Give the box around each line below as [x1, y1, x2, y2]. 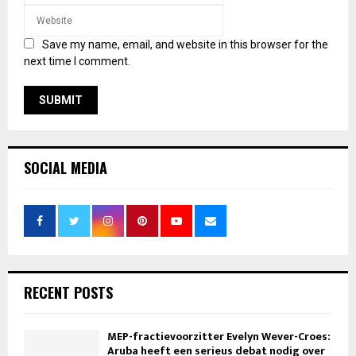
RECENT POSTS [24, 282, 113, 304]
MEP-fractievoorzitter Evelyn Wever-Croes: [107, 327, 331, 346]
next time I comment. [24, 55, 130, 68]
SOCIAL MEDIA [24, 157, 107, 179]
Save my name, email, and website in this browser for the [42, 38, 328, 52]
